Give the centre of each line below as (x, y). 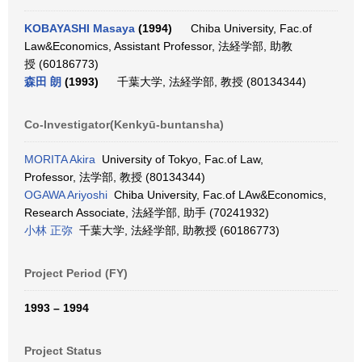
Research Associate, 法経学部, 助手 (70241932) (147, 213)
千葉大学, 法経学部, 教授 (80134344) (208, 82)
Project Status (63, 351)
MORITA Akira (60, 159)
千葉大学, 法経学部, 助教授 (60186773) (176, 230)
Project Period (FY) (76, 273)
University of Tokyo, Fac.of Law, (179, 159)
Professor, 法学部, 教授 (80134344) (115, 177)
